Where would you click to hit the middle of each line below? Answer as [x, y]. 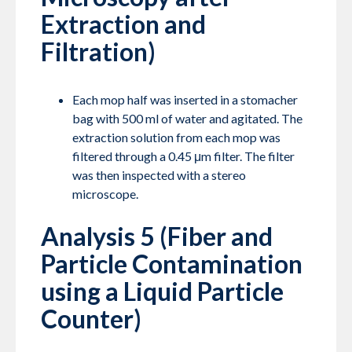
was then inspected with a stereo [159, 175]
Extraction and [123, 24]
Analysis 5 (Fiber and [157, 236]
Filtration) [98, 52]
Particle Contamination [172, 264]
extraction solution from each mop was [176, 137]
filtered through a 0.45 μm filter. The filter [183, 156]
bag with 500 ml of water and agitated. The [187, 119]
